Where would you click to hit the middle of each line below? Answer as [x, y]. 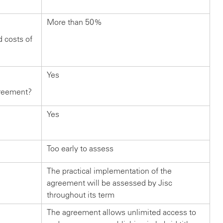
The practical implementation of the [109, 171]
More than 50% [74, 22]
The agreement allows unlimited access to [121, 213]
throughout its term [81, 195]
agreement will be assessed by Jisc [110, 183]
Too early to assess [80, 149]
